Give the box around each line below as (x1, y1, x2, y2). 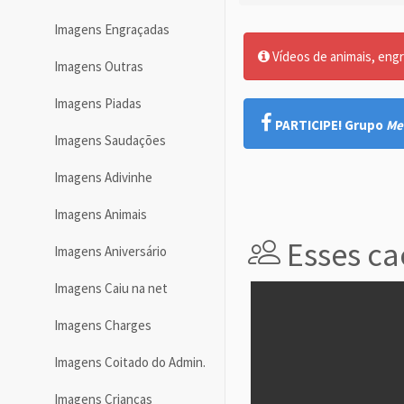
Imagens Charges (54, 317, 151, 335)
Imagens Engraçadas (54, 21, 170, 39)
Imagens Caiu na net (54, 280, 168, 298)
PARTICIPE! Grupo (275, 116, 386, 133)
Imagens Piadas (54, 95, 142, 113)
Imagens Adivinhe (54, 169, 152, 187)
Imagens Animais (54, 206, 147, 224)
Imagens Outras (54, 58, 143, 76)
